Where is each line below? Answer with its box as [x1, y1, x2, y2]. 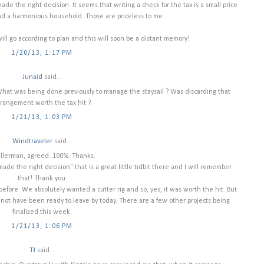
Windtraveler [12, 137, 52, 145]
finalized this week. [12, 208, 72, 216]
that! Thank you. [17, 174, 67, 182]
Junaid [22, 73, 42, 81]
